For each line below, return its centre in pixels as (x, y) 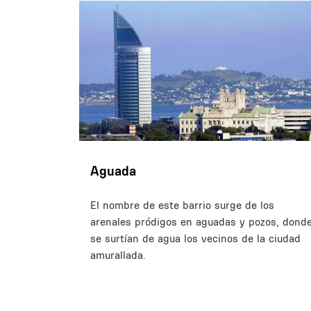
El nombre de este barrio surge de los (182, 205)
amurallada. (118, 255)
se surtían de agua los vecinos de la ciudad (195, 238)
